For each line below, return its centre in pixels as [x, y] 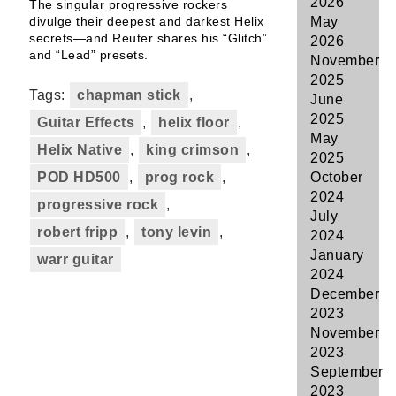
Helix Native [80, 150]
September [347, 372]
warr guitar [76, 259]
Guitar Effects [86, 122]
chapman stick [129, 95]
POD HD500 [79, 177]
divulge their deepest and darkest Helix [147, 21]
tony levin [176, 232]
